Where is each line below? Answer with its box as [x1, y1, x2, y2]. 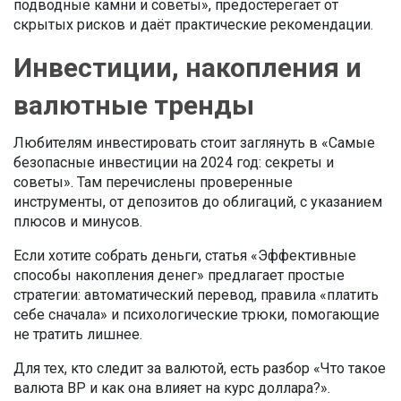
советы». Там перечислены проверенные [13, 174, 293, 191]
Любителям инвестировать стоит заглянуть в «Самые [13, 134, 375, 151]
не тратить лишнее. [13, 326, 142, 343]
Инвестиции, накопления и [13, 52, 362, 83]
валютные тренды [13, 90, 254, 121]
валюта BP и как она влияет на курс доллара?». [13, 380, 330, 397]
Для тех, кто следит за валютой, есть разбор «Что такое [13, 360, 386, 377]
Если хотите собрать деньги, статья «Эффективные [13, 247, 356, 264]
